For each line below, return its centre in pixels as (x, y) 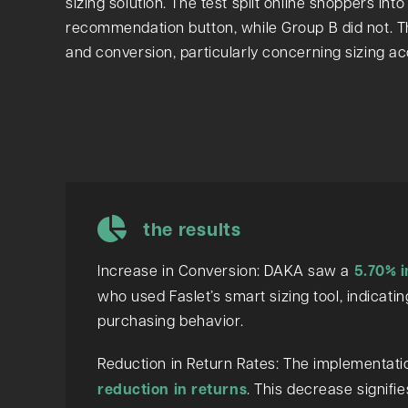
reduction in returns (172, 388)
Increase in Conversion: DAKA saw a (225, 270)
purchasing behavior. (170, 320)
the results (192, 229)
